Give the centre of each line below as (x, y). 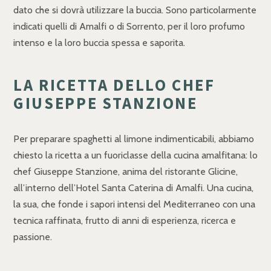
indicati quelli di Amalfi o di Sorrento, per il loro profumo (129, 27)
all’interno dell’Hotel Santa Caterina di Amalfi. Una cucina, (133, 188)
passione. (33, 237)
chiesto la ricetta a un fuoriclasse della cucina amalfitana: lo (135, 155)
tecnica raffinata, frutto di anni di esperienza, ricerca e (125, 221)
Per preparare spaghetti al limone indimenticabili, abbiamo (134, 139)
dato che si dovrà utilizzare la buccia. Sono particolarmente (135, 10)
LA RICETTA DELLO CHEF (114, 85)
